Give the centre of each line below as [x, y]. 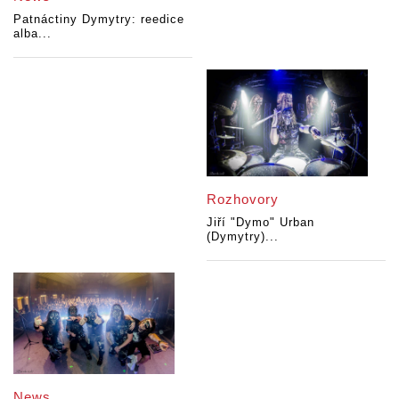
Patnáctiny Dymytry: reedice [99, 20]
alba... [33, 34]
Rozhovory [243, 199]
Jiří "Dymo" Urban [261, 222]
